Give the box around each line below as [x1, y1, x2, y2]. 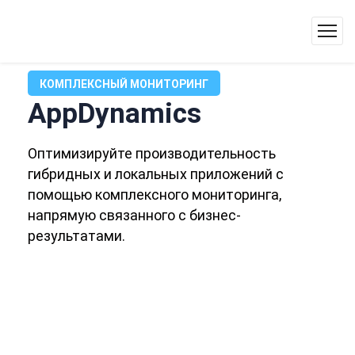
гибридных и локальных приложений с [28, 166, 284, 182]
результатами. [28, 227, 125, 244]
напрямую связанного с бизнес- [28, 207, 241, 223]
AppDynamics [28, 97, 201, 130]
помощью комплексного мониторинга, [28, 186, 281, 203]
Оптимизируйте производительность [28, 145, 276, 162]
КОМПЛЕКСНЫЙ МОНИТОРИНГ [40, 78, 208, 90]
